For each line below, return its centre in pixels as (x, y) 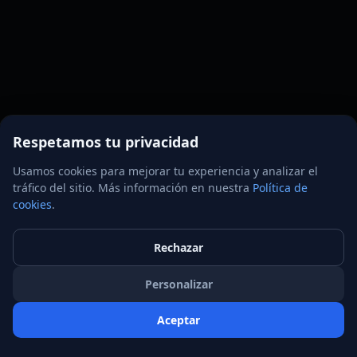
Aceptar (178, 320)
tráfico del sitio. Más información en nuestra (133, 188)
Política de (280, 188)
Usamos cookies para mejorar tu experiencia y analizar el (165, 171)
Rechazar (178, 247)
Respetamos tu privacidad (106, 142)
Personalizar (178, 284)
